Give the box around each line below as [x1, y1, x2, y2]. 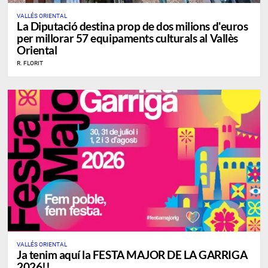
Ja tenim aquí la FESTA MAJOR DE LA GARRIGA [17, 248, 248, 262]
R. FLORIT [17, 59, 43, 66]
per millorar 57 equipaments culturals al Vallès [17, 31, 238, 45]
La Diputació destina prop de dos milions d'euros [17, 19, 248, 33]
